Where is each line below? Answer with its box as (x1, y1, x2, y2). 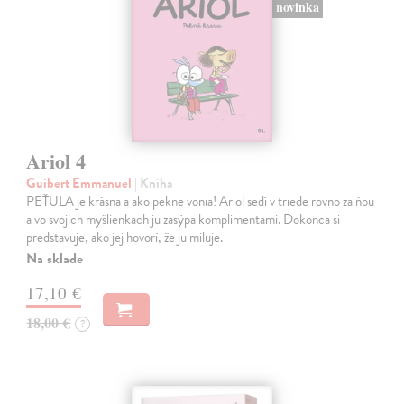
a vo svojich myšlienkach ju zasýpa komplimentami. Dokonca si (26, 209, 341, 230)
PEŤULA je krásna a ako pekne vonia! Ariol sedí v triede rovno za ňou (26, 191, 375, 212)
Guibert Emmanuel (26, 173, 135, 194)
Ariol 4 (26, 146, 87, 177)
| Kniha (134, 173, 173, 194)
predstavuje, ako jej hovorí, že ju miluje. (26, 227, 224, 248)
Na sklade (26, 248, 84, 271)
